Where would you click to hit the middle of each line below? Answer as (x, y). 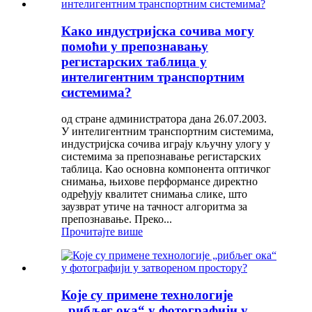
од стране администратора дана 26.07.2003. (164, 119)
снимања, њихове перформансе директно (159, 182)
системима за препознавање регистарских (161, 157)
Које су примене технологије (147, 295)
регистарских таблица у (134, 61)
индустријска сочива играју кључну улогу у (166, 144)
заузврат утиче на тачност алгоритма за (154, 207)
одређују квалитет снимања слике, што (154, 194)
